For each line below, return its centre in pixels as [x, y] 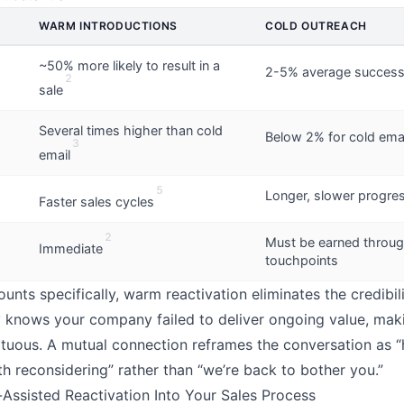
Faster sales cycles [96, 201]
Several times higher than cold [131, 131]
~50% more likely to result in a [129, 66]
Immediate [71, 248]
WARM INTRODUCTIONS [108, 26]
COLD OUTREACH [316, 26]
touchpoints [302, 261]
